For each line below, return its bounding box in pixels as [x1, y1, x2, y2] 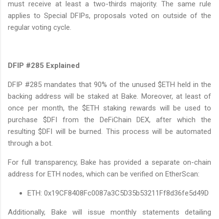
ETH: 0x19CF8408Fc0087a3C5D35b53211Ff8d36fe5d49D [27, 188, 209, 197]
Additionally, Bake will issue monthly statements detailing [8, 207, 211, 217]
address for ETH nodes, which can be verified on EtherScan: [8, 169, 199, 178]
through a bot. [8, 138, 53, 148]
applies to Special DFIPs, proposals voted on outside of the [8, 11, 211, 20]
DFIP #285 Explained [8, 61, 80, 70]
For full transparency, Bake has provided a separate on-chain [8, 157, 211, 167]
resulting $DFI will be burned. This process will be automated [8, 127, 211, 136]
